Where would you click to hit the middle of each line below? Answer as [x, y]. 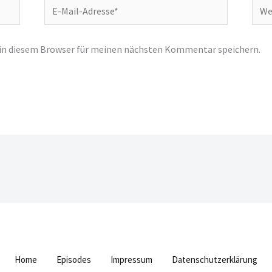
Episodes [74, 259]
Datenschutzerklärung [215, 259]
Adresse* [61, 40]
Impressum [131, 259]
